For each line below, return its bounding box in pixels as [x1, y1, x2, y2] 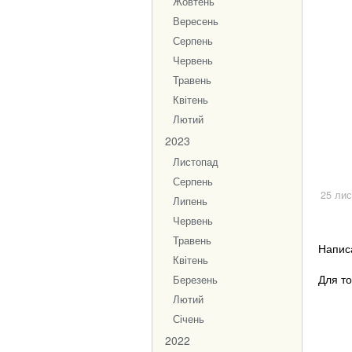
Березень [173, 273, 218, 287]
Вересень [173, 14, 218, 28]
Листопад [173, 155, 218, 169]
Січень [173, 312, 204, 326]
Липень [173, 194, 207, 208]
